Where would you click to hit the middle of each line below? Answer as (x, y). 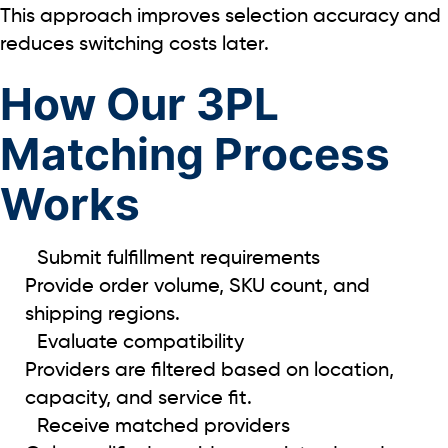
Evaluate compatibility (140, 342)
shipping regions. (102, 314)
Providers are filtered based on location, (209, 370)
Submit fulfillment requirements (178, 258)
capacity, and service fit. (138, 398)
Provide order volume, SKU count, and (197, 286)
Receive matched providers (163, 426)
